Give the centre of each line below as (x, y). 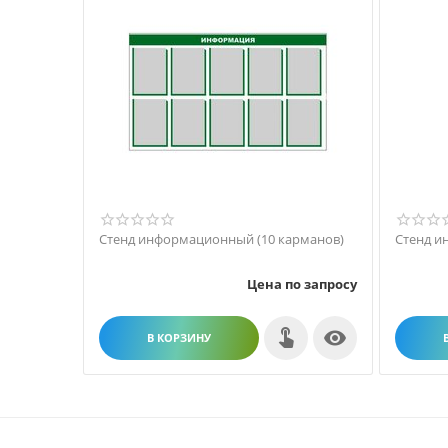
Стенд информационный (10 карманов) (221, 239)
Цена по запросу (302, 283)
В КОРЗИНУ (179, 337)
